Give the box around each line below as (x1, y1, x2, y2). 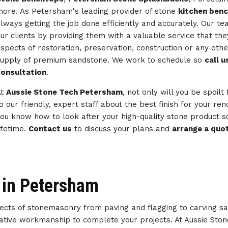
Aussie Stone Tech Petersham (6, 88, 123, 97)
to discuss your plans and (71, 124, 172, 133)
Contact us (28, 124, 72, 133)
